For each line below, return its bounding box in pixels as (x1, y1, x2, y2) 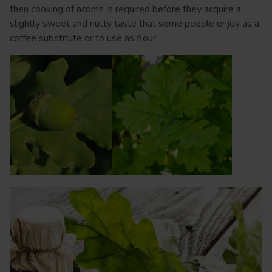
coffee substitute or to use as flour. (10, 32, 158, 45)
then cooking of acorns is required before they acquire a (10, 2, 241, 16)
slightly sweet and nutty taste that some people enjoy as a (10, 17, 259, 30)
